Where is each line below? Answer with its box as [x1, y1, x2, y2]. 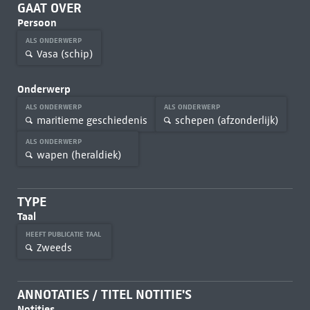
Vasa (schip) [36, 47, 93, 60]
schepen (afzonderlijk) [174, 113, 278, 127]
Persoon [17, 16, 57, 29]
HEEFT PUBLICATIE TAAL [25, 230, 103, 239]
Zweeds [36, 241, 72, 254]
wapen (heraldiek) [36, 148, 121, 161]
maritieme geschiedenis [36, 113, 147, 127]
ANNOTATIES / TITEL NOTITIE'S [17, 286, 192, 302]
